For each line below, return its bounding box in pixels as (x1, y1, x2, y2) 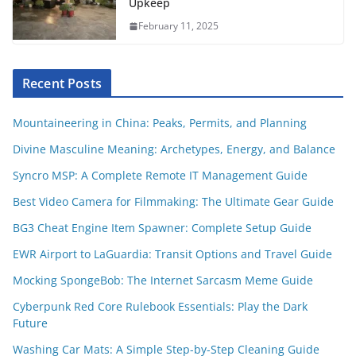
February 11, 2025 (138, 19, 219, 33)
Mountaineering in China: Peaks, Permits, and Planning (13, 115, 307, 131)
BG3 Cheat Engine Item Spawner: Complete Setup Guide (13, 220, 311, 236)
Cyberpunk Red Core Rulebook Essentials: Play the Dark (13, 299, 308, 315)
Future (13, 315, 48, 331)
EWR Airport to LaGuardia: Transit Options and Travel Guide (13, 246, 332, 262)
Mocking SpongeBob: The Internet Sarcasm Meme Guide (13, 273, 313, 288)
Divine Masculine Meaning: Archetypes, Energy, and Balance (13, 141, 335, 157)
